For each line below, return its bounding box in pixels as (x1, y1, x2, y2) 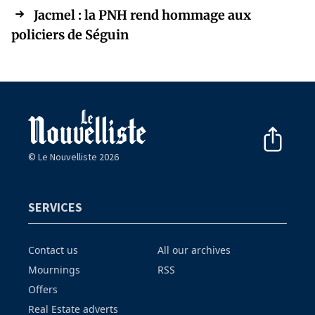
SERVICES (28, 198, 82, 215)
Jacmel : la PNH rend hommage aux (34, 7, 251, 24)
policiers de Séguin (11, 27, 131, 44)
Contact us (28, 243, 78, 257)
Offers (28, 282, 58, 296)
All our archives (157, 243, 231, 257)
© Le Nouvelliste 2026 (28, 150, 119, 163)
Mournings (28, 262, 80, 276)
